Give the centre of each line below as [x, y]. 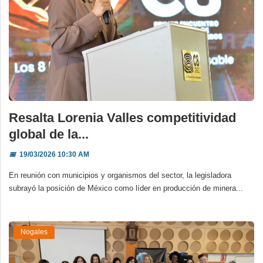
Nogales [34, 232]
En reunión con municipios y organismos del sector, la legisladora [120, 175]
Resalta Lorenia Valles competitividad [122, 117]
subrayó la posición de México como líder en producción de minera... [126, 188]
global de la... [49, 134]
